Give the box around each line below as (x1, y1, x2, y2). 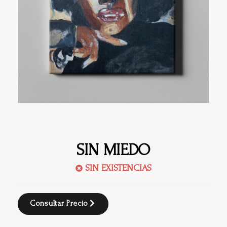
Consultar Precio (30, 198, 89, 208)
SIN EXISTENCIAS (85, 162, 152, 173)
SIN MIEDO (76, 140, 151, 159)
